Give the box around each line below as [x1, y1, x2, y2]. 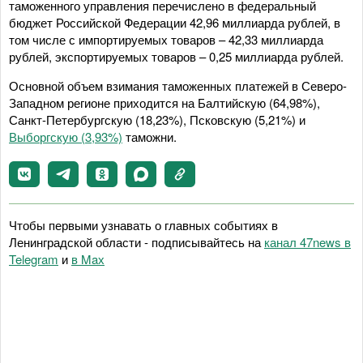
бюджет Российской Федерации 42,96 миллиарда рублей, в [9, 14, 340, 31]
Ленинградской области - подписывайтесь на [9, 233, 264, 250]
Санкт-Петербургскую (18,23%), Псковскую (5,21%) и [9, 111, 305, 128]
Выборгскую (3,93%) [9, 128, 122, 145]
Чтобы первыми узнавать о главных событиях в [9, 216, 278, 233]
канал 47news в [264, 233, 351, 250]
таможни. [122, 128, 177, 145]
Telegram [9, 250, 58, 267]
